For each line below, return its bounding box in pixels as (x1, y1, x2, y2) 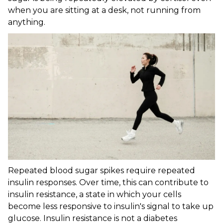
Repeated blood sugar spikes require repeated (8, 166, 195, 176)
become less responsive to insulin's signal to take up (8, 202, 214, 212)
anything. (8, 17, 45, 27)
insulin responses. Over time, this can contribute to (8, 178, 209, 188)
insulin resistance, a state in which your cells (8, 190, 181, 200)
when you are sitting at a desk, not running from (8, 5, 201, 15)
